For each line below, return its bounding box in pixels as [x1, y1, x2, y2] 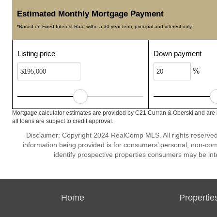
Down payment [154, 49, 202, 58]
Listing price [17, 49, 55, 58]
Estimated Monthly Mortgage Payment [17, 9, 164, 18]
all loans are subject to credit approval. [12, 118, 113, 124]
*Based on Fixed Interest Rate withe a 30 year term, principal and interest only [17, 24, 192, 29]
